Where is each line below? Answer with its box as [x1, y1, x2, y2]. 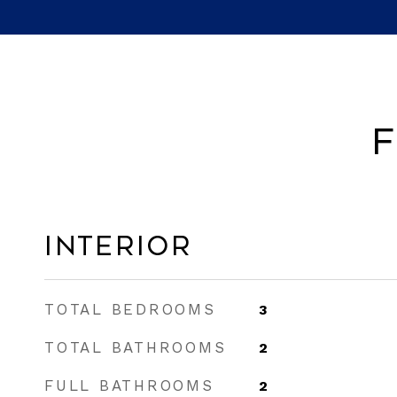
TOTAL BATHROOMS [44, 339, 227, 356]
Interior [44, 231, 192, 261]
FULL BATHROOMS [44, 377, 214, 394]
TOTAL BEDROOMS [44, 300, 216, 318]
